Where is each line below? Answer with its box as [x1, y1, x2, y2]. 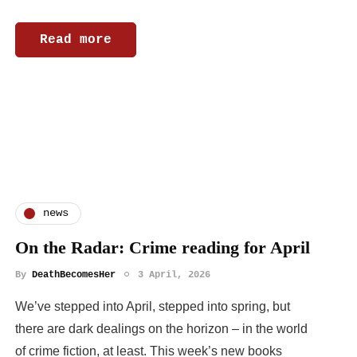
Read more [40, 32, 112, 47]
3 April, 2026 [138, 269, 210, 280]
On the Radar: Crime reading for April [15, 237, 310, 257]
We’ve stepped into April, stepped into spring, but [15, 299, 290, 313]
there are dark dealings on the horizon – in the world [15, 321, 308, 335]
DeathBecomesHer [32, 269, 116, 280]
